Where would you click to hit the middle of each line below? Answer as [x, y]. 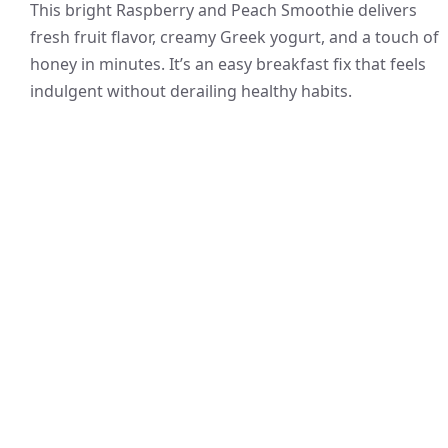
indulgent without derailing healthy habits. [191, 91]
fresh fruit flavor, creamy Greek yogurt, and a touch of [234, 37]
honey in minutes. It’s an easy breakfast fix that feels [228, 64]
